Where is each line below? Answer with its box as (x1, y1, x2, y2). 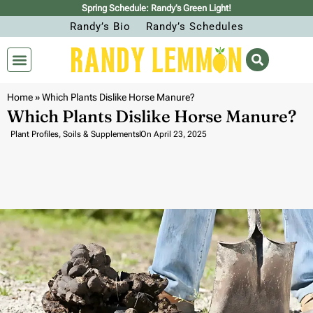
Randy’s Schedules (145, 20, 244, 33)
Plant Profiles (10, 129, 59, 139)
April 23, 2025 (154, 129, 207, 139)
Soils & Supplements (63, 129, 140, 139)
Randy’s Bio (69, 20, 131, 33)
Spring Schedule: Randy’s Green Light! (82, 3, 231, 13)
